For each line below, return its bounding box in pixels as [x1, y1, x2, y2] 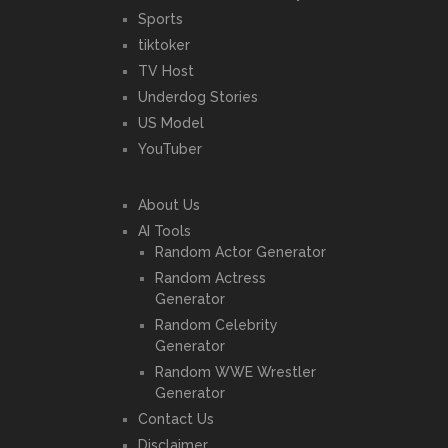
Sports [137, 11, 183, 28]
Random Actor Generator [154, 244, 326, 261]
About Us [137, 197, 200, 214]
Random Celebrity [154, 317, 278, 334]
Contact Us [137, 411, 214, 428]
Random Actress [154, 270, 266, 287]
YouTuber [137, 141, 202, 158]
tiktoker [137, 37, 190, 54]
